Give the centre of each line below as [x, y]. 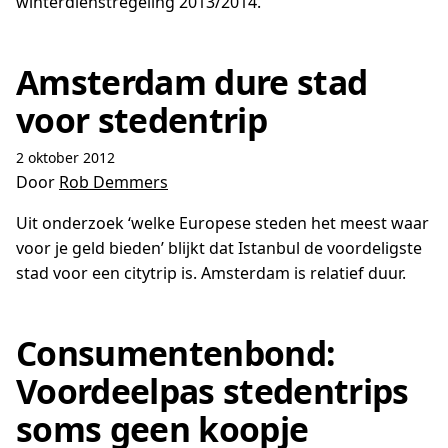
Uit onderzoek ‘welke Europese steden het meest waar [222, 223]
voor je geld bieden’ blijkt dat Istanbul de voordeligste [219, 248]
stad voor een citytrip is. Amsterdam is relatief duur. [211, 273]
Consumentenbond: [176, 353]
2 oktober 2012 [65, 157]
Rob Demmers [113, 182]
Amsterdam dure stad [192, 82]
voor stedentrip [141, 120]
